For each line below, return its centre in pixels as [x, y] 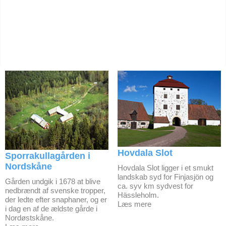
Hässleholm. [138, 195]
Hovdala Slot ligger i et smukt [165, 167]
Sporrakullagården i [48, 156]
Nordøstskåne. [30, 218]
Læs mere [134, 204]
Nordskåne [29, 167]
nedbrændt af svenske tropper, [55, 191]
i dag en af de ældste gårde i [51, 209]
